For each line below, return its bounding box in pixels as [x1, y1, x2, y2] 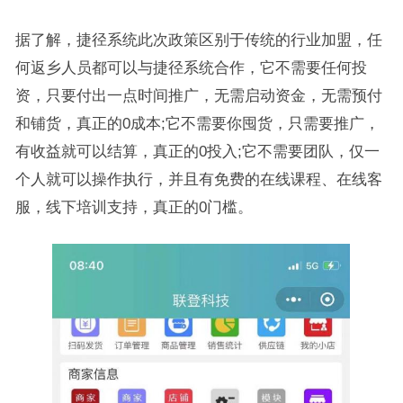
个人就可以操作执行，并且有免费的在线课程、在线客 [14, 171, 382, 188]
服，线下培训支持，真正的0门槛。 [14, 199, 253, 216]
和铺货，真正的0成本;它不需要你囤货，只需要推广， [14, 115, 380, 132]
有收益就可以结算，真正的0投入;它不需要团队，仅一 [14, 143, 380, 160]
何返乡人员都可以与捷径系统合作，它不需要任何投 [14, 59, 367, 76]
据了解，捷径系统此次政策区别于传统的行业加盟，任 [14, 31, 382, 49]
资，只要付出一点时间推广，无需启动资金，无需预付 [14, 87, 382, 104]
